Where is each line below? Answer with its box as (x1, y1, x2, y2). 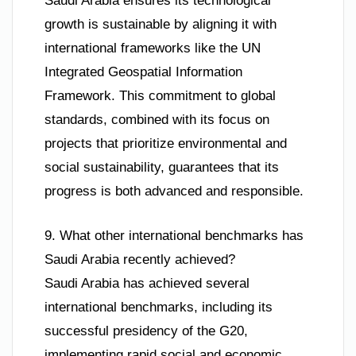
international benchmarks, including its (44, 299, 273, 315)
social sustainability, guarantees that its (44, 160, 279, 176)
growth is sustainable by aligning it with (44, 17, 277, 33)
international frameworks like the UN (44, 41, 261, 56)
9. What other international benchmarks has (44, 227, 304, 243)
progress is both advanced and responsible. (44, 184, 304, 199)
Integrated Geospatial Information (44, 64, 242, 80)
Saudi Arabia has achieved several (44, 275, 250, 291)
